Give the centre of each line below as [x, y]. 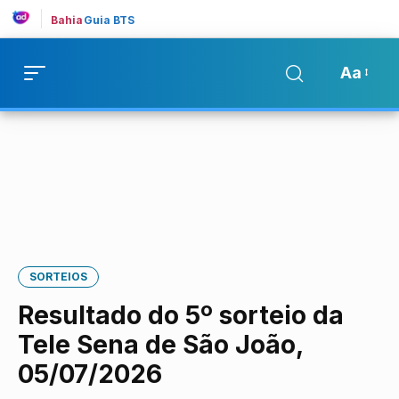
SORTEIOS [58, 277]
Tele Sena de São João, [160, 345]
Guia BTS [109, 20]
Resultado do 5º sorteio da [181, 315]
